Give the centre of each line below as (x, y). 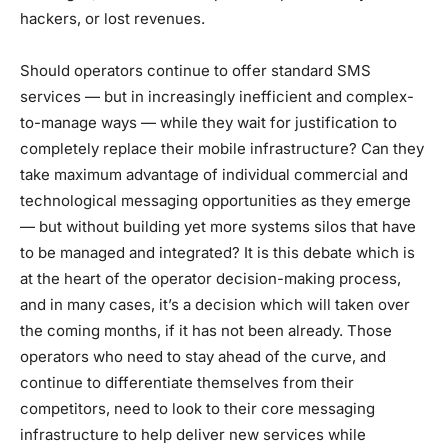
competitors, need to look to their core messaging (197, 408)
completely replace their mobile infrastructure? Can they (222, 148)
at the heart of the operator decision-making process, (210, 278)
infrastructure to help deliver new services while (193, 434)
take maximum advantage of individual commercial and (214, 174)
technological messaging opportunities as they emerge (215, 200)
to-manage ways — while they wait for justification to (208, 122)
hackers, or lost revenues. (112, 18)
